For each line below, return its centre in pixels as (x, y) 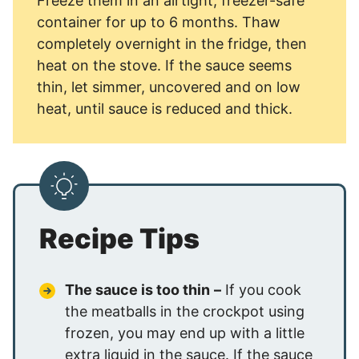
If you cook (261, 290)
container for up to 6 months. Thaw (159, 22)
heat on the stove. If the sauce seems (164, 66)
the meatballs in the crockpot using (185, 312)
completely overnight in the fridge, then (172, 44)
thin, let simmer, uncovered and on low (169, 87)
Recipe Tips (119, 239)
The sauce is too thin (137, 290)
